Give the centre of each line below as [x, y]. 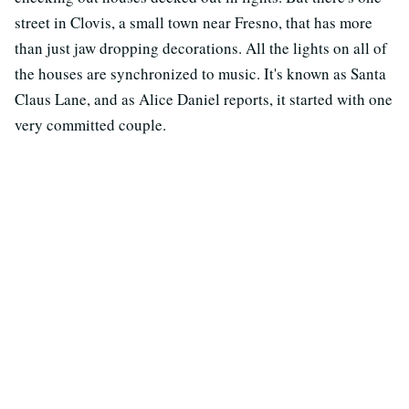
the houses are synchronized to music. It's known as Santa [200, 74]
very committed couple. [90, 125]
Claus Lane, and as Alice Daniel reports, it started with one [204, 100]
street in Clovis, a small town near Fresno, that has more [194, 23]
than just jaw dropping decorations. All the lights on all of [201, 48]
